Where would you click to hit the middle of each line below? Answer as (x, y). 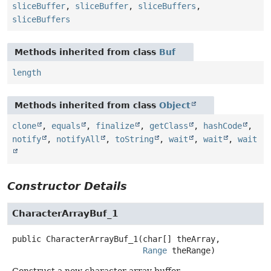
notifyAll (78, 139)
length (27, 72)
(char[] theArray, (179, 239)
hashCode (223, 126)
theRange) (191, 250)
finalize (115, 126)
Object (175, 105)
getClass (169, 126)
